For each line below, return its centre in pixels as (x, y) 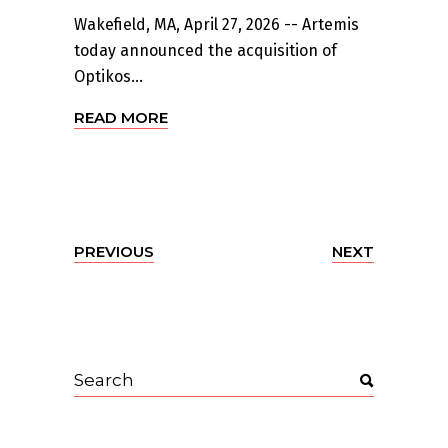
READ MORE (121, 118)
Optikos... (108, 76)
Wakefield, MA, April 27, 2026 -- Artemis (216, 24)
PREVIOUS (114, 251)
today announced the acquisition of (205, 50)
